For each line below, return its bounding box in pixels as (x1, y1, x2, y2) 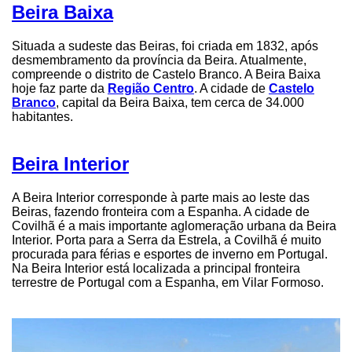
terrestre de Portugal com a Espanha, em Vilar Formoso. (12, 276, 324, 290)
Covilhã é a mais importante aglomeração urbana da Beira (12, 219, 336, 233)
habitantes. (12, 109, 73, 123)
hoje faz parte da (12, 81, 108, 95)
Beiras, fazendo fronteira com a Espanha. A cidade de (12, 205, 310, 219)
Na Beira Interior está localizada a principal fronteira (12, 262, 300, 276)
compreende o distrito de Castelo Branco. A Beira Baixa (12, 67, 321, 81)
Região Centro (108, 81, 194, 95)
